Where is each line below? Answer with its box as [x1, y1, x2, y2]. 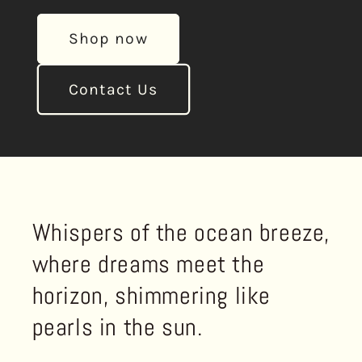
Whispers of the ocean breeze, [32, 217, 330, 248]
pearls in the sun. [32, 311, 203, 343]
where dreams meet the [32, 248, 265, 280]
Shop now [68, 29, 148, 48]
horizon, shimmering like [32, 280, 271, 311]
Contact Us [68, 79, 158, 99]
